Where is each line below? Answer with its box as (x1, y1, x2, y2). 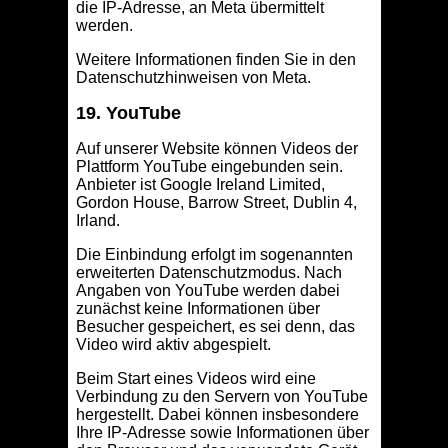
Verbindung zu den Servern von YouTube (75, 388, 368, 406)
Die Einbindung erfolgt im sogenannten (75, 246, 353, 264)
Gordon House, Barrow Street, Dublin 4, (75, 194, 357, 212)
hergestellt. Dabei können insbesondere (75, 406, 359, 424)
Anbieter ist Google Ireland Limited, (75, 176, 325, 194)
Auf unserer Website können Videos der (75, 140, 358, 158)
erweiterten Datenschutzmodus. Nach (75, 264, 342, 282)
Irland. (75, 212, 120, 230)
